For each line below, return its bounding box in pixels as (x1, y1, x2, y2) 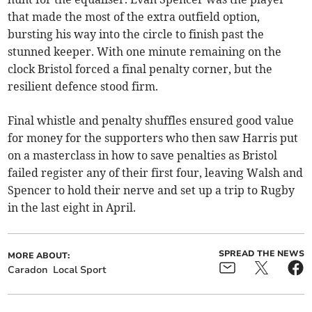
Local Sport (53, 263, 107, 277)
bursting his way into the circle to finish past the (8, 27, 265, 42)
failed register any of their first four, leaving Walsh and (8, 166, 304, 180)
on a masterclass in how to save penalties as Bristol (8, 148, 278, 163)
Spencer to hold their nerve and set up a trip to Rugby (8, 183, 295, 198)
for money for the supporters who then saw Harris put (8, 131, 299, 146)
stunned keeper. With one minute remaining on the (8, 45, 282, 59)
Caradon (8, 263, 48, 277)
